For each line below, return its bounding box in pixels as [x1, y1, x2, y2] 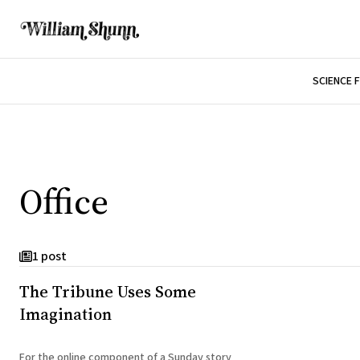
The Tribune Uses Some [19, 280, 196, 303]
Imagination [19, 302, 112, 325]
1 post [32, 247, 67, 266]
